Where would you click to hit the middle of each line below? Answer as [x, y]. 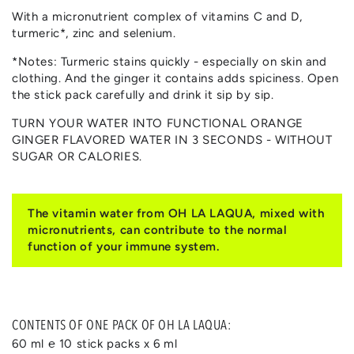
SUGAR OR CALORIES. [77, 157]
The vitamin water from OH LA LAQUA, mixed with [176, 214]
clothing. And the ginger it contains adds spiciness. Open [175, 79]
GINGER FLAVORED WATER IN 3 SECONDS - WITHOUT [172, 140]
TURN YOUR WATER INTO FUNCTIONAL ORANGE [158, 124]
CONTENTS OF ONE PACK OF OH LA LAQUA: [122, 325]
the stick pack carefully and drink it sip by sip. [143, 95]
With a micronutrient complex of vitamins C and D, [157, 17]
